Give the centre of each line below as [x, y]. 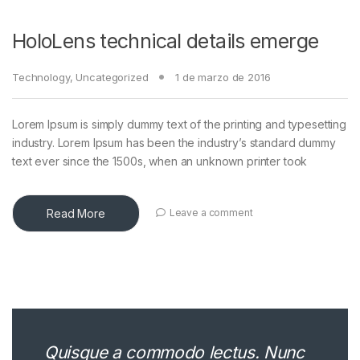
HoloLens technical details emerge [166, 41]
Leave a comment [211, 213]
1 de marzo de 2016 [223, 77]
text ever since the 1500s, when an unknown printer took [160, 161]
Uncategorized [112, 77]
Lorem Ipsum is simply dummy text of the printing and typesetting [180, 124]
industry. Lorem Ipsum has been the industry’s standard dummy [174, 142]
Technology [41, 77]
